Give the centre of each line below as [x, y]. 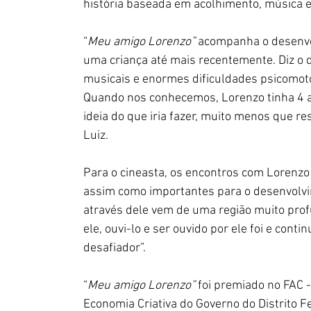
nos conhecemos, [173, 98]
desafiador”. [115, 248]
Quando [105, 98]
